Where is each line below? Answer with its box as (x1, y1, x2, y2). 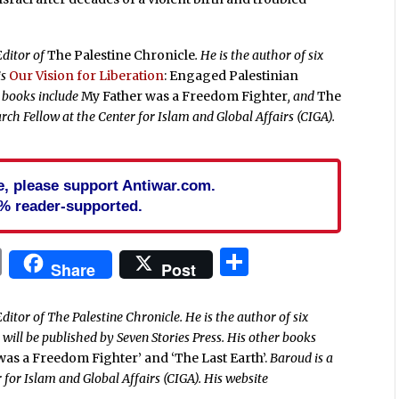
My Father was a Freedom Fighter (81, 88, 289, 105)
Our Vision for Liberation (9, 68, 165, 85)
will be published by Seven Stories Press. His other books (3, 329, 317, 346)
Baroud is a (270, 349, 334, 366)
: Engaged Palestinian (164, 68, 299, 85)
